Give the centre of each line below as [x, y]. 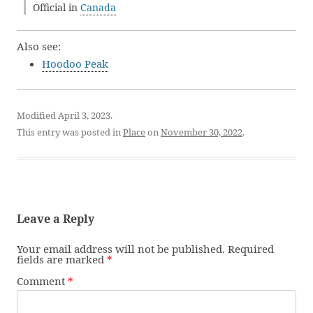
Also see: [39, 46]
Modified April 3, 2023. [65, 115]
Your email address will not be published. [121, 249]
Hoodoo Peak [75, 64]
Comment [42, 281]
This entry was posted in [70, 132]
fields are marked [62, 259]
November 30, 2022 [202, 132]
